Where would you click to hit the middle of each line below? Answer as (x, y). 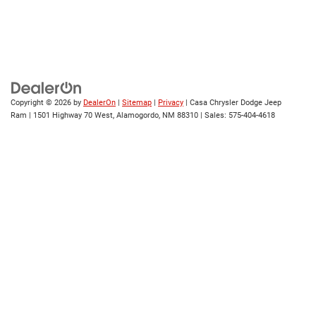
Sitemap (137, 103)
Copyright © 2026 (42, 103)
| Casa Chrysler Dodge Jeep (232, 103)
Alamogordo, (137, 116)
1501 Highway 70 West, (73, 116)
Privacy (171, 103)
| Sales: (213, 116)
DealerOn (99, 103)
